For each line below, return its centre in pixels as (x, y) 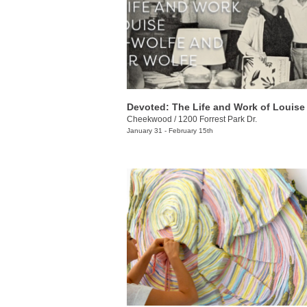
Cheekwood (149, 119)
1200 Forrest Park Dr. (218, 119)
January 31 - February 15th (170, 130)
